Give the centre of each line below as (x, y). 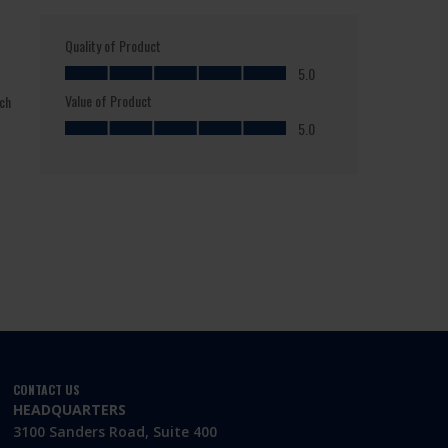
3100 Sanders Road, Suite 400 (115, 432)
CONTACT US (47, 390)
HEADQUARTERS (70, 410)
